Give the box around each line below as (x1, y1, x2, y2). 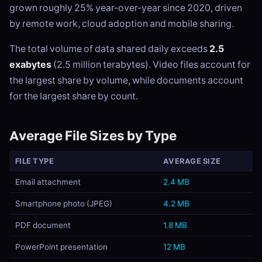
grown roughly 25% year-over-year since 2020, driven (9, 2, 242, 14)
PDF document (15, 220, 71, 231)
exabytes (9, 58, 51, 71)
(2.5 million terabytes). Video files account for (51, 58, 250, 71)
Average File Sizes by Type (9, 127, 177, 144)
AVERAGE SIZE (163, 156, 221, 166)
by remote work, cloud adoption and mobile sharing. (9, 18, 234, 30)
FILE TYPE (15, 156, 54, 166)
